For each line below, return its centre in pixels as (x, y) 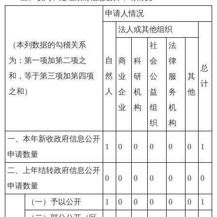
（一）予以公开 (54, 201)
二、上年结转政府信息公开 (54, 170)
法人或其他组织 (145, 29)
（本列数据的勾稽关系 (47, 45)
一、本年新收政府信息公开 (54, 139)
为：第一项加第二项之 (47, 60)
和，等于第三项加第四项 (51, 76)
